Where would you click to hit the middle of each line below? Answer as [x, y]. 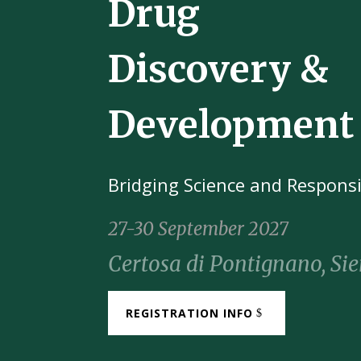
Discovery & [219, 69]
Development [231, 125]
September [201, 229]
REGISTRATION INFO [190, 313]
